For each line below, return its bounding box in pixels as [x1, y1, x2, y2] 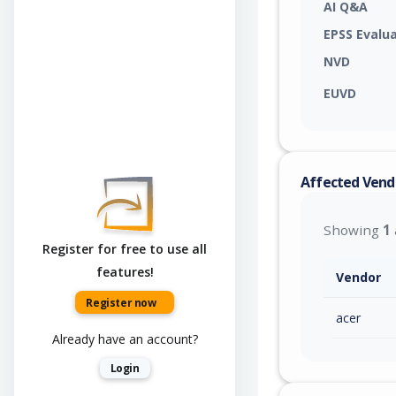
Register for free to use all [42, 240, 207, 258]
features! [95, 263, 154, 281]
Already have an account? [51, 331, 198, 348]
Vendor [336, 268, 381, 286]
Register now [86, 295, 156, 311]
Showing [324, 221, 383, 239]
